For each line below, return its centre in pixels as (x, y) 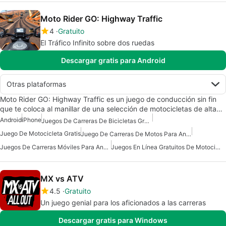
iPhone (32, 120)
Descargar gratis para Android (113, 61)
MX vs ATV (62, 179)
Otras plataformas (36, 84)
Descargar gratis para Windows (113, 220)
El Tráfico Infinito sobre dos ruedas (97, 43)
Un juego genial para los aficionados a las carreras (123, 203)
